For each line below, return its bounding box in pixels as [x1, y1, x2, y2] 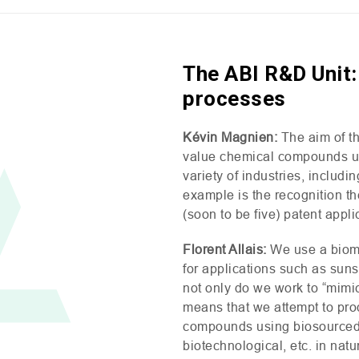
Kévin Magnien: [183, 130, 281, 144]
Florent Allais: [183, 242, 267, 256]
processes [183, 87, 286, 111]
